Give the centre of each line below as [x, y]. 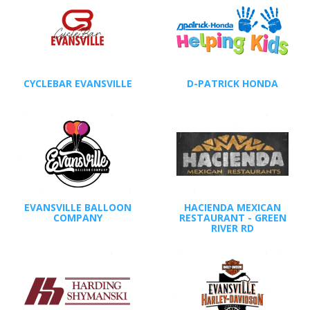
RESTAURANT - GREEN [232, 217]
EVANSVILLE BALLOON [77, 207]
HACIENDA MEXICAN [232, 207]
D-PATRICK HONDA [232, 84]
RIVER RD [232, 228]
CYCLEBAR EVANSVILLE [77, 84]
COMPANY [77, 217]
